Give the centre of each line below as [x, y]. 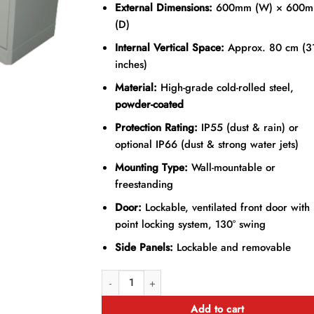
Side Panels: [144, 247]
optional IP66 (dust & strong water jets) [207, 144]
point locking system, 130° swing [191, 224]
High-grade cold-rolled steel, [226, 87]
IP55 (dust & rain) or [248, 127]
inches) [131, 64]
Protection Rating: [157, 127]
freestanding [144, 184]
